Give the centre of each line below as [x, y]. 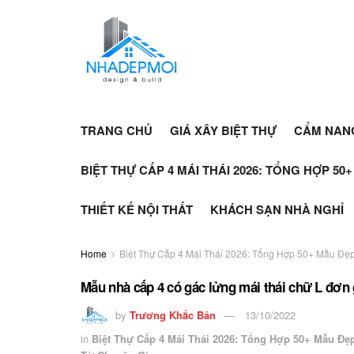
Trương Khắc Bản [173, 314]
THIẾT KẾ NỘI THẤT [137, 209]
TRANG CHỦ [117, 130]
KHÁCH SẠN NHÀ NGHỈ [277, 209]
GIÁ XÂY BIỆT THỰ [223, 130]
